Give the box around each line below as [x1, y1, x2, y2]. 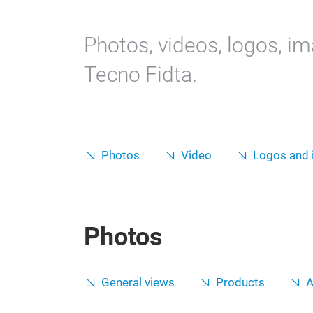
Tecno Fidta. [84, 62, 197, 87]
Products [216, 276, 265, 289]
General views [101, 276, 175, 289]
